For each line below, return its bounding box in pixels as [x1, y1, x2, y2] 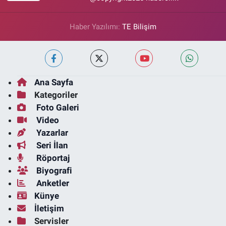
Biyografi [34, 165, 72, 176]
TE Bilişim [122, 22, 156, 32]
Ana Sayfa [34, 77, 73, 88]
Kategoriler [34, 90, 78, 100]
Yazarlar [34, 128, 68, 138]
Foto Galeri [34, 102, 79, 113]
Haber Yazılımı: [70, 22, 122, 32]
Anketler [34, 178, 69, 189]
